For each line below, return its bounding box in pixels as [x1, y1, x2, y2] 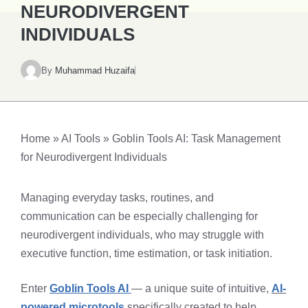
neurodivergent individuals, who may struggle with [21, 229, 264, 241]
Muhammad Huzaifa [55, 65, 135, 76]
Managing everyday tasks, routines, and [21, 192, 214, 203]
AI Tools [61, 133, 100, 144]
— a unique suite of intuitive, [131, 283, 272, 294]
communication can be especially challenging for [21, 210, 258, 222]
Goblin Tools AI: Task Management [112, 133, 280, 144]
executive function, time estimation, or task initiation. [21, 247, 272, 259]
